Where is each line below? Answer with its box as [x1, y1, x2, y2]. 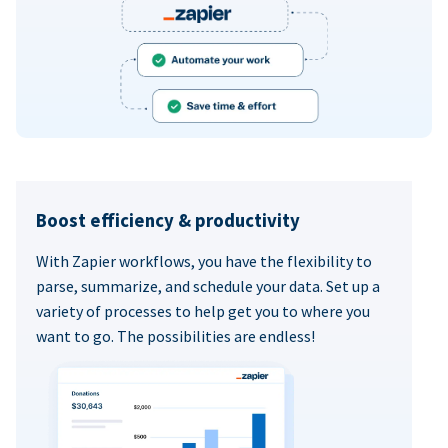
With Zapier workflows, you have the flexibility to [36, 250, 372, 271]
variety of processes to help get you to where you [36, 300, 370, 321]
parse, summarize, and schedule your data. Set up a [36, 275, 380, 296]
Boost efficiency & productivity [36, 208, 300, 232]
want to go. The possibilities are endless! [36, 325, 315, 346]
